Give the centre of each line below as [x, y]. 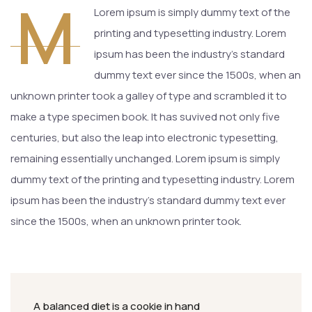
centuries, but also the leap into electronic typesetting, [145, 138]
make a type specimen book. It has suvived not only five [145, 117]
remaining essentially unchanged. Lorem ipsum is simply [145, 158]
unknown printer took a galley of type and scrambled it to [149, 96]
